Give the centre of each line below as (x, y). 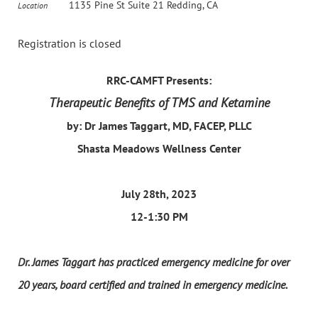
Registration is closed (70, 43)
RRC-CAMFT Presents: (159, 80)
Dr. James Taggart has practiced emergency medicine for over (154, 262)
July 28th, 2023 (159, 193)
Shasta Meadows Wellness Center (159, 148)
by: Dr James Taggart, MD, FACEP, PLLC (159, 125)
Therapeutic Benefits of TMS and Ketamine (159, 102)
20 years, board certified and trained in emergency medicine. (154, 284)
